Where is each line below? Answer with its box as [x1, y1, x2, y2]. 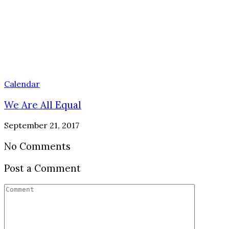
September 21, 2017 [4, 120, 79, 131]
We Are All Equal [4, 98, 81, 111]
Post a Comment [4, 162, 81, 174]
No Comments [4, 140, 71, 153]
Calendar [4, 78, 40, 89]
